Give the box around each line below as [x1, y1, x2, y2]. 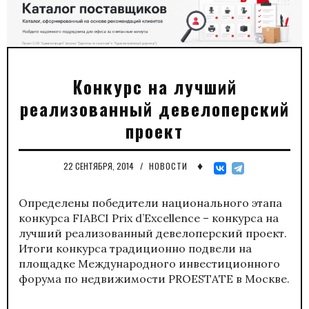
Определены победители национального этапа [19, 195, 282, 210]
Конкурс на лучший [72, 73, 237, 99]
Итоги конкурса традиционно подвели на [19, 241, 252, 255]
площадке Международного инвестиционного [19, 256, 280, 270]
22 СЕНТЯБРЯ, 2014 [63, 159, 136, 172]
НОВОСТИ [149, 159, 188, 172]
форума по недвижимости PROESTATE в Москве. [19, 271, 290, 286]
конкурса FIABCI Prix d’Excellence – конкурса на [19, 210, 279, 225]
